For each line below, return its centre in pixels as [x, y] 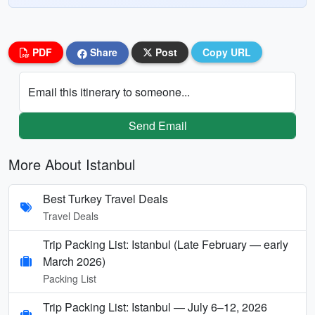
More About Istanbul [72, 164]
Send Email [157, 125]
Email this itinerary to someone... [109, 91]
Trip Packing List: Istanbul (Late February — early [166, 244]
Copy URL [227, 52]
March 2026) [74, 261]
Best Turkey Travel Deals [105, 198]
